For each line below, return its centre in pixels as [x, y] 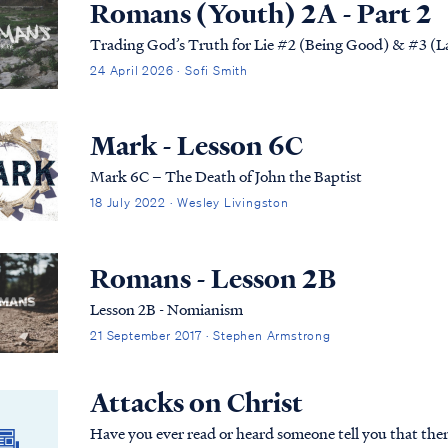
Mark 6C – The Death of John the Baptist [226, 176]
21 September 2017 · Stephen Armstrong [210, 335]
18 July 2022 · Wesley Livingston [189, 203]
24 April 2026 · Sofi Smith [169, 71]
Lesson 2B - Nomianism [167, 308]
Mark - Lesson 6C [197, 146]
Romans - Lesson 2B [213, 278]
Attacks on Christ [197, 403]
